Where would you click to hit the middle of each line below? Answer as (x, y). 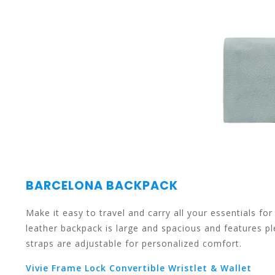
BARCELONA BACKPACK (102, 185)
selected (137, 139)
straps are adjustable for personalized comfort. (135, 243)
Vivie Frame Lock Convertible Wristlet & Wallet (139, 268)
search (132, 213)
